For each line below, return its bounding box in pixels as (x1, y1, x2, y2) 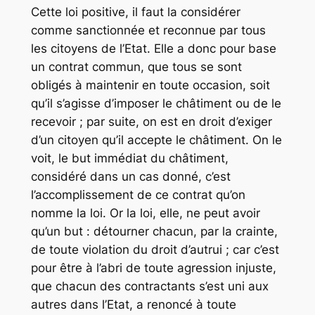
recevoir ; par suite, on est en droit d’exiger (30, 115, 272, 129)
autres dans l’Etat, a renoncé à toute (30, 297, 236, 312)
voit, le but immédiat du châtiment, (30, 151, 229, 166)
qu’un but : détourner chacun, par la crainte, (30, 224, 278, 239)
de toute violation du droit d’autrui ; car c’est (30, 243, 279, 257)
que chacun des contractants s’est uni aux (30, 279, 269, 294)
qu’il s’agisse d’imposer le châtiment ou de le (30, 96, 281, 111)
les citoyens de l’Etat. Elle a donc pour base (30, 41, 276, 56)
